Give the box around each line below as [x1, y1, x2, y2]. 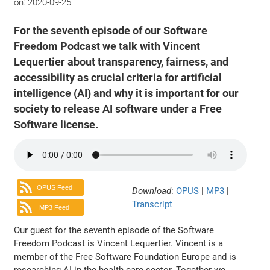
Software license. [14, 118, 99, 131]
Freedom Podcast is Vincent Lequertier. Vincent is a [14, 237, 224, 249]
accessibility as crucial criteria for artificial [14, 71, 222, 84]
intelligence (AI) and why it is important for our [14, 86, 239, 100]
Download [132, 185, 171, 196]
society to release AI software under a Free [14, 102, 222, 116]
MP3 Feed [39, 204, 70, 212]
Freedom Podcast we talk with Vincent [14, 39, 201, 53]
